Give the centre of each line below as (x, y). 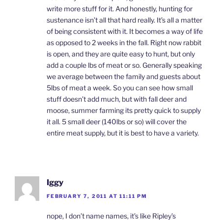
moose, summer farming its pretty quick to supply (124, 110)
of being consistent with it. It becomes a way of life (125, 31)
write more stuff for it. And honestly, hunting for (120, 8)
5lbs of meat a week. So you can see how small (120, 87)
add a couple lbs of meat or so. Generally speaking (124, 65)
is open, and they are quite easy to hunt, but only (121, 54)
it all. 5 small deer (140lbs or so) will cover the (117, 121)
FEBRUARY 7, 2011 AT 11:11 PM (97, 196)
